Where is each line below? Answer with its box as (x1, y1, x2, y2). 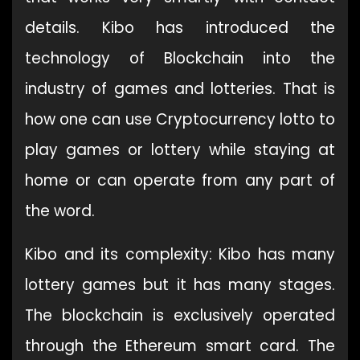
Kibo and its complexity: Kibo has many (25, 243, 335, 265)
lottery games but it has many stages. (25, 273, 335, 296)
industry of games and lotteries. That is (25, 77, 335, 100)
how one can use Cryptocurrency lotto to (25, 108, 335, 130)
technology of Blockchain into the (25, 47, 335, 69)
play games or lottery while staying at (25, 138, 335, 161)
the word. (25, 199, 95, 222)
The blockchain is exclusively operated (25, 304, 335, 326)
